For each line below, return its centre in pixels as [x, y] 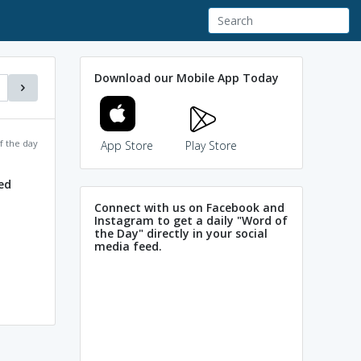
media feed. [128, 246]
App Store [127, 145]
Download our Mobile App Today [187, 77]
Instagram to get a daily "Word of [191, 220]
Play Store [211, 145]
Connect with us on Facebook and [189, 207]
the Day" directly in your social [181, 233]
